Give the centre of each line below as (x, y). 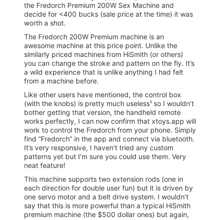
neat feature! (45, 165)
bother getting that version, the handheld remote (102, 112)
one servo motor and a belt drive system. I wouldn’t (106, 197)
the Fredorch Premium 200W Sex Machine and (99, 5)
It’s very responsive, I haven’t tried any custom (99, 148)
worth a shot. (45, 23)
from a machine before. (61, 81)
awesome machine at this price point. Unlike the (101, 45)
